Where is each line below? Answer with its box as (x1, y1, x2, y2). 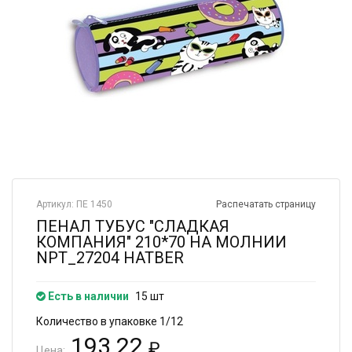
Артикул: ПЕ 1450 (36, 199, 112, 210)
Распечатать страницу (216, 199, 316, 210)
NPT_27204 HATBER (36, 248, 184, 267)
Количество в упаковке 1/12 (36, 315, 183, 328)
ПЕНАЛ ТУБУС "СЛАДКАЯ (36, 217, 229, 236)
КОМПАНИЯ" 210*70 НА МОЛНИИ (36, 233, 287, 251)
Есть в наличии (46, 290, 129, 302)
